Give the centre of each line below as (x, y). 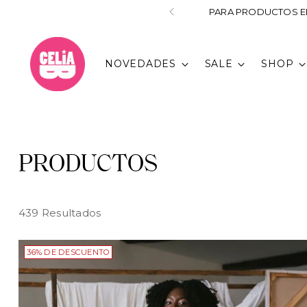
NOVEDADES (140, 64)
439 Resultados (60, 213)
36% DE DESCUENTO (68, 252)
